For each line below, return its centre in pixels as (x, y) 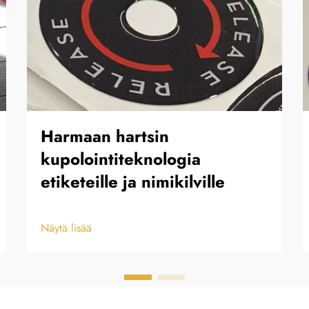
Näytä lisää (66, 228)
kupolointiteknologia (121, 159)
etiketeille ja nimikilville (133, 182)
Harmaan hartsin (105, 137)
